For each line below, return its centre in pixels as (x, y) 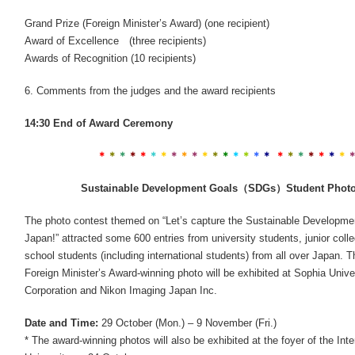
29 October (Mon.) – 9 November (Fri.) (187, 323)
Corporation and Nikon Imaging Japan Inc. (121, 290)
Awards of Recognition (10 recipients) (110, 58)
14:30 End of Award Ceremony (99, 123)
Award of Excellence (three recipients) (115, 41)
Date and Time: (61, 323)
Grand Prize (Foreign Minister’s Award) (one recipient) (147, 23)
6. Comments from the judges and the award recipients (150, 91)
